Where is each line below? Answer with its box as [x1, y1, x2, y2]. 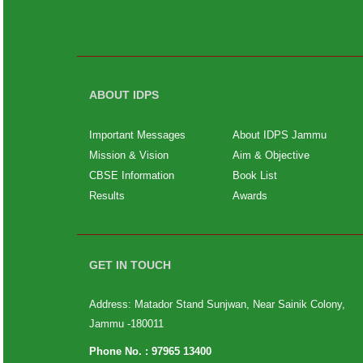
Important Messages [88, 129, 186, 141]
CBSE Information [88, 169, 174, 181]
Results [88, 190, 125, 202]
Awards [232, 190, 267, 202]
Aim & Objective [232, 149, 310, 161]
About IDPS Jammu [232, 129, 327, 141]
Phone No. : [88, 345, 152, 357]
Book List [232, 169, 277, 181]
